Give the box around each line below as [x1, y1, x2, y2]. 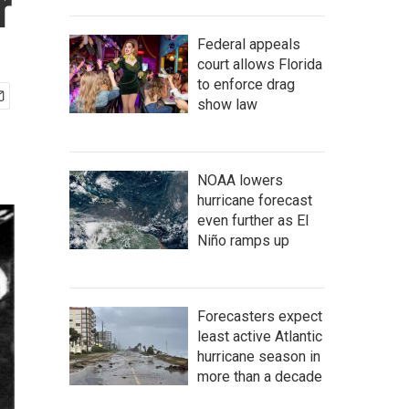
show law [197, 96, 257, 113]
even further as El [197, 212, 309, 229]
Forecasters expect [197, 308, 322, 325]
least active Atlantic [197, 328, 322, 345]
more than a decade [197, 368, 322, 385]
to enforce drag [197, 76, 295, 93]
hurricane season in [197, 348, 320, 365]
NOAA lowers [197, 172, 283, 189]
